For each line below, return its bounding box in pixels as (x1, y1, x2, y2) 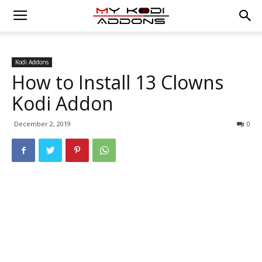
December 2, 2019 (14, 119, 71, 128)
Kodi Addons (15, 58, 49, 66)
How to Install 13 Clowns (12, 70, 223, 95)
